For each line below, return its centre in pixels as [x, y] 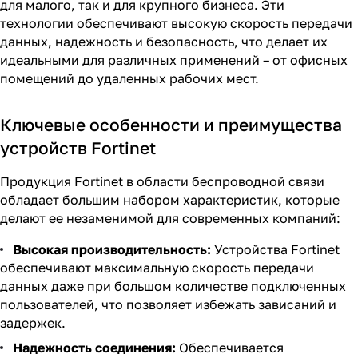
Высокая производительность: [112, 249]
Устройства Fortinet [275, 249]
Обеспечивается [230, 348]
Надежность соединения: [94, 348]
